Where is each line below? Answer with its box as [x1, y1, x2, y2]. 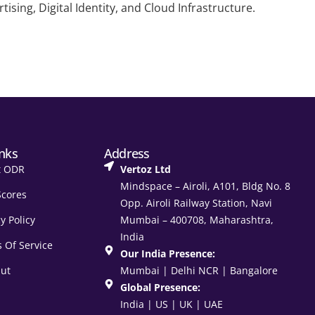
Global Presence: [120, 280, 200, 294]
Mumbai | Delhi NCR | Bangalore [120, 263, 278, 277]
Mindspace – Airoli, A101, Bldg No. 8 [120, 179, 290, 193]
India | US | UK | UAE [120, 297, 223, 311]
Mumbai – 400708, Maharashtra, [120, 212, 274, 226]
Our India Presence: [120, 246, 215, 260]
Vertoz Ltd [120, 162, 171, 176]
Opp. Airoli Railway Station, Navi [120, 195, 272, 210]
